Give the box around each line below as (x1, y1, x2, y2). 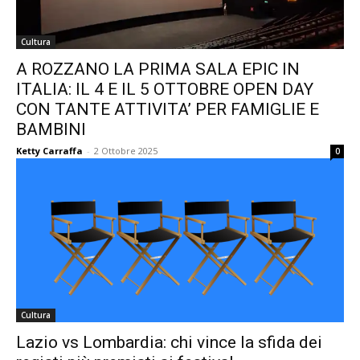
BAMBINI (16, 120, 86, 139)
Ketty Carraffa (16, 145, 83, 157)
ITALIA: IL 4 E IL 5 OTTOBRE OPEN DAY (16, 80, 313, 99)
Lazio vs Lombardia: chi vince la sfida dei (16, 333, 322, 352)
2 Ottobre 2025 (94, 145, 157, 157)
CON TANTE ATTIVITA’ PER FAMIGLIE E (16, 100, 319, 119)
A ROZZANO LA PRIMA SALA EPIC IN (16, 59, 300, 79)
